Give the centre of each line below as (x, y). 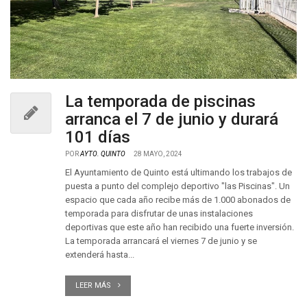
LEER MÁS (93, 285)
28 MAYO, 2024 (158, 154)
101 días (98, 137)
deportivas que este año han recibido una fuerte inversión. (180, 227)
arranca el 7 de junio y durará (172, 119)
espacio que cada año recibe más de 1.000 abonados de (178, 200)
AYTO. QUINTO (103, 154)
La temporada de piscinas (160, 101)
